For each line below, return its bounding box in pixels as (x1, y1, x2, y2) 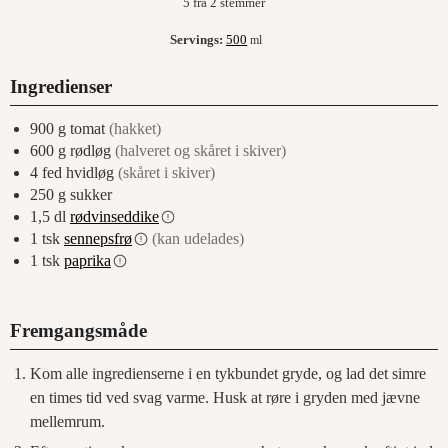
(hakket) (109, 120, 161, 138)
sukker (70, 186, 112, 204)
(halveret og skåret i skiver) (115, 142, 286, 160)
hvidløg (66, 164, 114, 182)
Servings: (170, 32, 227, 48)
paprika (64, 252, 111, 270)
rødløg (70, 142, 111, 160)
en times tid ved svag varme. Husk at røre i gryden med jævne (30, 389, 420, 407)
